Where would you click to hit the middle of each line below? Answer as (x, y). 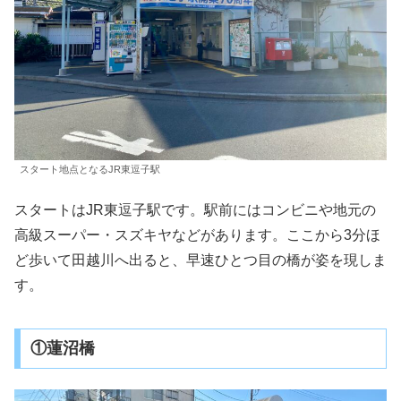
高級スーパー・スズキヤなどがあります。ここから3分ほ (197, 235)
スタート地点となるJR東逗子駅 (90, 169)
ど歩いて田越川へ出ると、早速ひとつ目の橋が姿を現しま (200, 260)
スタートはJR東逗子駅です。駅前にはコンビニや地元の (195, 209)
